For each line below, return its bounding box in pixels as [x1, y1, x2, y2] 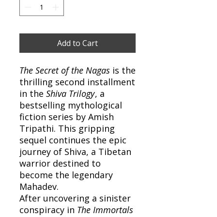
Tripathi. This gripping [19, 122, 115, 134]
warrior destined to [19, 157, 101, 169]
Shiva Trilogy [46, 87, 94, 99]
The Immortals [77, 203, 133, 216]
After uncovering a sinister [19, 192, 131, 204]
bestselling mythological [19, 99, 122, 111]
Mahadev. [19, 180, 59, 192]
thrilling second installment [19, 76, 135, 88]
